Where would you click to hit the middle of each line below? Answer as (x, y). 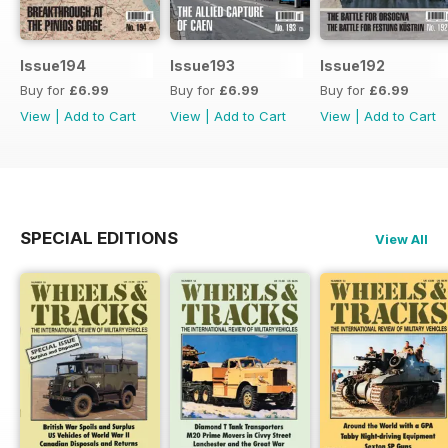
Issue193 (202, 65)
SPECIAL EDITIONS (99, 237)
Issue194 (53, 65)
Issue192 (352, 65)
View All (401, 238)
